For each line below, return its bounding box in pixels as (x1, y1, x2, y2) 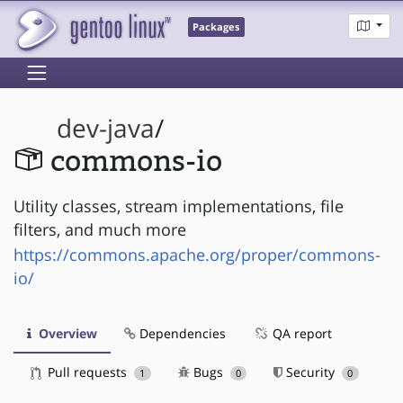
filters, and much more (13, 218, 186, 240)
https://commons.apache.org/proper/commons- (13, 243, 381, 265)
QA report (269, 324, 332, 342)
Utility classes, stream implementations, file (13, 194, 344, 217)
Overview (35, 324, 97, 342)
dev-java (57, 112, 156, 146)
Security (282, 363, 339, 381)
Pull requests (44, 363, 130, 381)
